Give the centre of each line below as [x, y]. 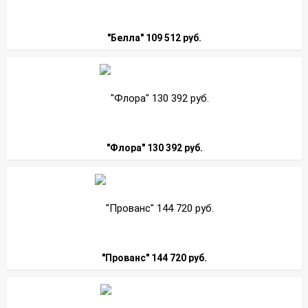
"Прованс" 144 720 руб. [154, 257]
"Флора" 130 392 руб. [154, 147]
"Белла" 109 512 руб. [154, 37]
